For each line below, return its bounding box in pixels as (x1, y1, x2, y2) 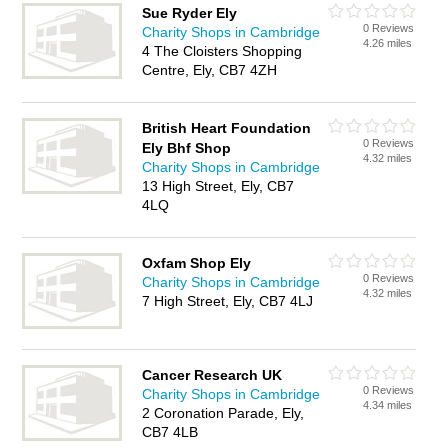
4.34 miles (363, 399, 413, 411)
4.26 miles (363, 37, 413, 49)
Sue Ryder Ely (142, 5, 238, 21)
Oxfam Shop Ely (142, 255, 252, 271)
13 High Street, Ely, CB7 (142, 178, 295, 194)
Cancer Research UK (142, 367, 283, 383)
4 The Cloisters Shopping (142, 43, 303, 59)
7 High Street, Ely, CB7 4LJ (142, 293, 314, 309)
